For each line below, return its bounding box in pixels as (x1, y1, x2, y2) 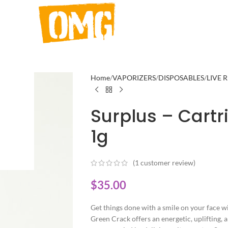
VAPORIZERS (112, 73, 156, 82)
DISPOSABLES (158, 73, 204, 82)
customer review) (138, 158, 195, 167)
